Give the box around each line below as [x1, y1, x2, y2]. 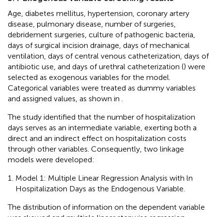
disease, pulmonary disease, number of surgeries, [8, 19, 176, 29]
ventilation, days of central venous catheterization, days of [8, 51, 209, 61]
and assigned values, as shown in [8, 93, 122, 103]
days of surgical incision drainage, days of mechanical [8, 40, 190, 50]
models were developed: [8, 155, 94, 164]
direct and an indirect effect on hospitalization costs [8, 133, 186, 143]
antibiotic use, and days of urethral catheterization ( [8, 62, 184, 71]
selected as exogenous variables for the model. [8, 72, 170, 82]
